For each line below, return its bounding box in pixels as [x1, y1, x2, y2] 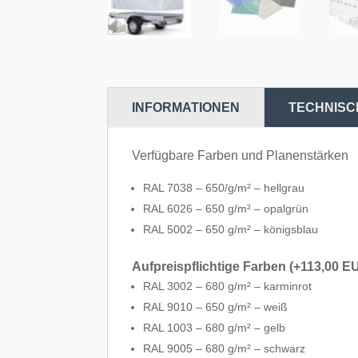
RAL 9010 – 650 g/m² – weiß [143, 300, 288, 313]
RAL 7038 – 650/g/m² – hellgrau [143, 181, 308, 194]
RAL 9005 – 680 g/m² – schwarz [143, 341, 306, 355]
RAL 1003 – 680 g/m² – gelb [143, 320, 286, 334]
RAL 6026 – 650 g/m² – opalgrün [143, 201, 309, 215]
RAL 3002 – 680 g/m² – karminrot [143, 279, 312, 292]
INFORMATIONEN [132, 100, 241, 114]
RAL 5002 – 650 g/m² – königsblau [143, 222, 319, 236]
